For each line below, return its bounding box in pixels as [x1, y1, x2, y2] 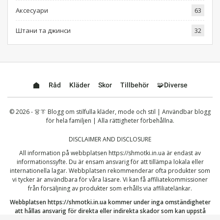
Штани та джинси [16, 26, 71, 35]
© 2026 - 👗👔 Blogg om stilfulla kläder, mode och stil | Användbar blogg [9, 108, 211, 116]
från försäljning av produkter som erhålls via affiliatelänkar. [28, 184, 192, 192]
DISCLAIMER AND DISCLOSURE [69, 135, 151, 143]
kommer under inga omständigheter [106, 198, 211, 206]
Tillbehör [120, 81, 149, 89]
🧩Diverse [157, 81, 188, 89]
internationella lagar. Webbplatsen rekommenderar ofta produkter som [10, 166, 210, 175]
